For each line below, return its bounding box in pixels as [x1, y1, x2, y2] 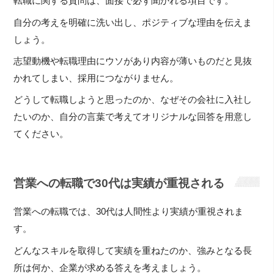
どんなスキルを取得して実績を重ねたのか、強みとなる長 [13, 245, 253, 256]
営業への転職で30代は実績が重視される [13, 177, 225, 190]
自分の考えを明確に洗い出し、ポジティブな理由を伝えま [13, 17, 253, 28]
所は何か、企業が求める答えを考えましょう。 [13, 262, 207, 273]
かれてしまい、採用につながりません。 [13, 73, 179, 83]
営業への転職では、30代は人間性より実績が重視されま [13, 207, 244, 217]
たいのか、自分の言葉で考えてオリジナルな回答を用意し [13, 112, 253, 122]
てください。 [13, 129, 69, 139]
